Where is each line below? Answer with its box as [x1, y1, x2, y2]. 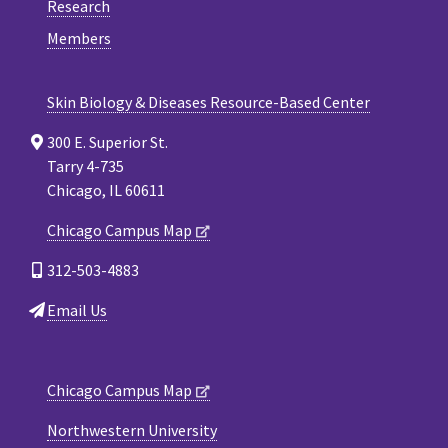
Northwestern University [47, 419, 217, 440]
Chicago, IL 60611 [47, 179, 165, 200]
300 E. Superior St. [47, 131, 168, 152]
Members [47, 27, 111, 48]
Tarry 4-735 [47, 155, 124, 176]
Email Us [47, 299, 107, 320]
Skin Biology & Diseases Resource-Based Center [47, 91, 370, 112]
